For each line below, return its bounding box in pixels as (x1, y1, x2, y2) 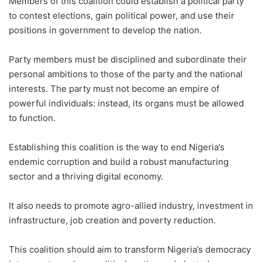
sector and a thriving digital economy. (9, 170, 163, 182)
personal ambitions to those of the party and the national (9, 68, 243, 80)
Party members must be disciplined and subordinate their (9, 53, 247, 65)
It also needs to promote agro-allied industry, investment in (9, 199, 253, 211)
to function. (9, 112, 56, 123)
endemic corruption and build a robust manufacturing (9, 156, 229, 167)
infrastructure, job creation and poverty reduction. (9, 214, 216, 226)
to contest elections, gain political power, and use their (9, 9, 235, 21)
